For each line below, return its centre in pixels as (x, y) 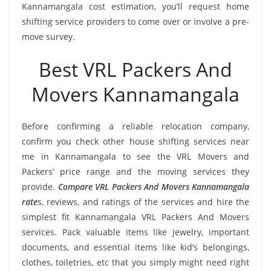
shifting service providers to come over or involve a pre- (135, 21)
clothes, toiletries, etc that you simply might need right (135, 262)
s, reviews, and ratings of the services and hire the (143, 201)
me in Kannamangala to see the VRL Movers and (135, 156)
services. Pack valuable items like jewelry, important (135, 232)
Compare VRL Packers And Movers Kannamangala (153, 186)
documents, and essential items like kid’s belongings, (135, 247)
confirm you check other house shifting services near (135, 141)
